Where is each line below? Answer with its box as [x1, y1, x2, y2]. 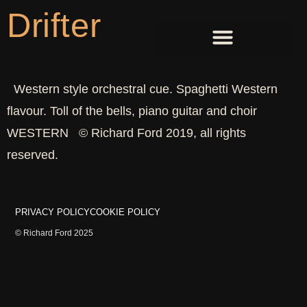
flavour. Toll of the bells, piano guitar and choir [7, 104, 264, 118]
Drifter [7, 7, 101, 44]
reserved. [7, 148, 58, 162]
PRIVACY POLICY [15, 207, 90, 217]
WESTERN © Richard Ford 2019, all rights [7, 126, 246, 140]
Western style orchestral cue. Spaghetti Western [7, 82, 278, 96]
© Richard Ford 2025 [15, 228, 94, 238]
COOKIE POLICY [90, 207, 161, 217]
